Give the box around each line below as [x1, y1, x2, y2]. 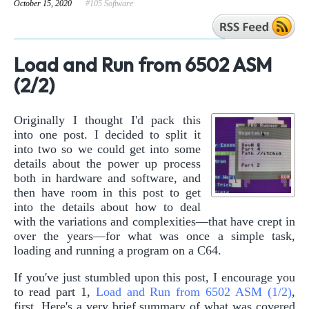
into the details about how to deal [14, 199, 201, 214]
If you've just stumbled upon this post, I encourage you [14, 270, 295, 284]
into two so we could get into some [14, 141, 201, 156]
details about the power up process [14, 156, 201, 170]
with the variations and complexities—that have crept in [14, 214, 295, 228]
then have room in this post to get [14, 185, 201, 199]
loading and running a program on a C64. [14, 243, 221, 257]
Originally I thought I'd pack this [14, 112, 201, 127]
